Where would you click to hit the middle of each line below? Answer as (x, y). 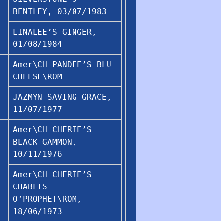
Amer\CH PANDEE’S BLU (62, 64)
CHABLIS (30, 186)
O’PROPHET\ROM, (47, 199)
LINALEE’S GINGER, (55, 32)
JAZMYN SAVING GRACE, (62, 97)
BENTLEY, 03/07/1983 (60, 11)
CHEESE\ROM (37, 76)
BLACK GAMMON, (45, 142)
